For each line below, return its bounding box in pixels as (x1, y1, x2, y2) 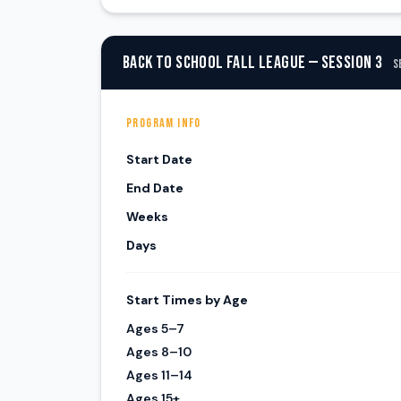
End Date (126, 180, 183, 196)
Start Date (126, 151, 192, 167)
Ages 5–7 (126, 320, 184, 337)
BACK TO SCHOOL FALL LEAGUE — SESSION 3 (123, 52, 383, 73)
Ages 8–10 (126, 344, 192, 360)
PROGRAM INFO (126, 115, 201, 131)
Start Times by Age (126, 292, 248, 308)
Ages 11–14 (126, 367, 192, 383)
